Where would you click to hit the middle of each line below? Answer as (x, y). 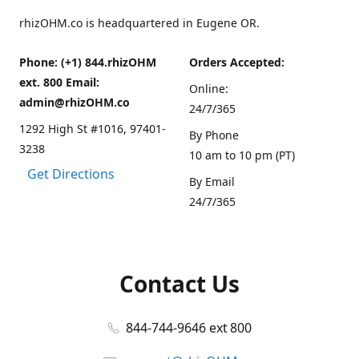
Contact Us (179, 284)
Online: (209, 89)
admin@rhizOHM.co (75, 102)
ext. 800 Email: (59, 82)
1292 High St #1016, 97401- (93, 129)
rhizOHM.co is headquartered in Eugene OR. (139, 23)
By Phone (214, 135)
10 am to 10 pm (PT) (242, 155)
